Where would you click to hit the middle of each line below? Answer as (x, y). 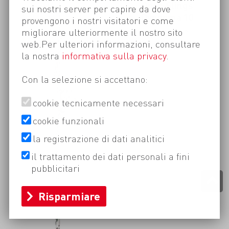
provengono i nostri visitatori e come (97, 20)
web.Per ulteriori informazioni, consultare (111, 43)
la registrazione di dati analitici (98, 139)
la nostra (41, 55)
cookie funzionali (68, 121)
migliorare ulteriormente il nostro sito (102, 32)
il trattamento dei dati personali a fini (110, 156)
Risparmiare (70, 196)
